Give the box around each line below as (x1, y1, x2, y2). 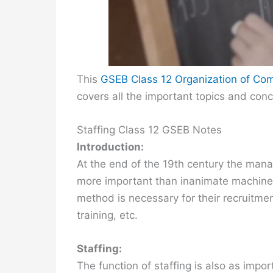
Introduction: (77, 141, 144, 154)
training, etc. (77, 209, 138, 222)
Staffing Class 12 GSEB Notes (77, 124, 222, 136)
